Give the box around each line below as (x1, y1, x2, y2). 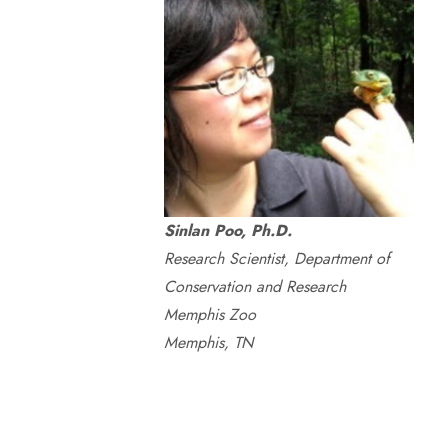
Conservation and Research (163, 275, 346, 298)
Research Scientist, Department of (163, 247, 390, 270)
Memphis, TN (163, 331, 253, 354)
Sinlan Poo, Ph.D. (163, 219, 292, 242)
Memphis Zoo (163, 303, 256, 326)
